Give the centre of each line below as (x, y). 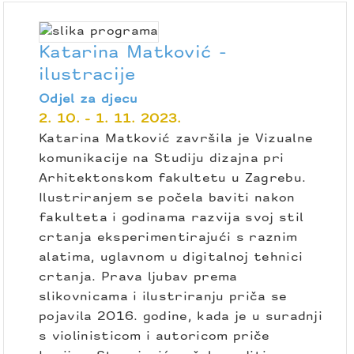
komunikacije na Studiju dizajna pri (162, 159)
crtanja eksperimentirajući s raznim (168, 238)
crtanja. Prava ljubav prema (138, 278)
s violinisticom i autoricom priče (154, 337)
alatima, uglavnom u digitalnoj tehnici (171, 258)
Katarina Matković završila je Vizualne (176, 139)
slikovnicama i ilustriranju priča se (163, 298)
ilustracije (87, 76)
